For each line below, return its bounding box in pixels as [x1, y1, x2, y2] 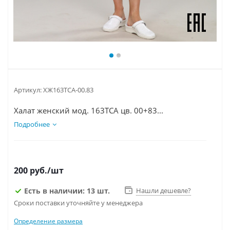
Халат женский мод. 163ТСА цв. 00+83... [14, 105, 163, 116]
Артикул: [14, 85, 43, 95]
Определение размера [14, 217, 83, 226]
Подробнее [14, 120, 50, 129]
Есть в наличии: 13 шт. [24, 185, 110, 196]
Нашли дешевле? [136, 186, 191, 196]
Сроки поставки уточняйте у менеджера [14, 198, 143, 208]
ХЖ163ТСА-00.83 [43, 85, 93, 95]
